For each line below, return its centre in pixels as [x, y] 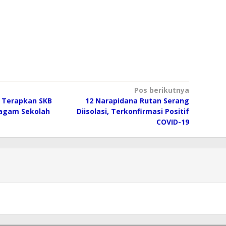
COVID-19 [173, 122]
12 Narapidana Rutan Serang [137, 101]
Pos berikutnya [161, 90]
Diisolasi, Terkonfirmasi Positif [133, 111]
